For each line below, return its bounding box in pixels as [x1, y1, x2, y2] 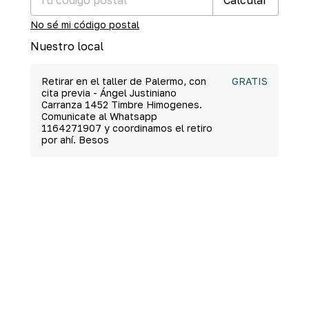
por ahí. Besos [41, 133, 109, 146]
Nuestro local [30, 39, 103, 53]
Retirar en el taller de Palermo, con [41, 74, 206, 87]
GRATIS [232, 74, 268, 87]
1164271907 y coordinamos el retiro [41, 121, 212, 134]
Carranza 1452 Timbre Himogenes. [41, 98, 202, 110]
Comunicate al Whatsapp [41, 110, 157, 122]
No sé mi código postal [30, 18, 139, 30]
